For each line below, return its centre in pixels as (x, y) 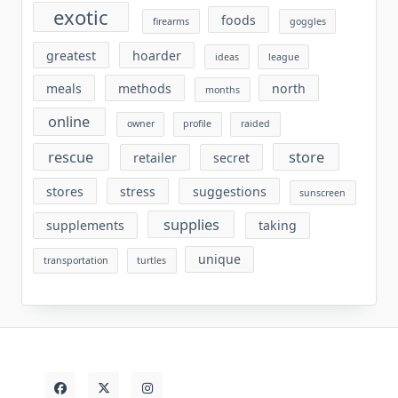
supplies (191, 225)
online (69, 122)
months (223, 89)
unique (220, 259)
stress (138, 191)
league (283, 56)
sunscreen (323, 192)
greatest (72, 55)
